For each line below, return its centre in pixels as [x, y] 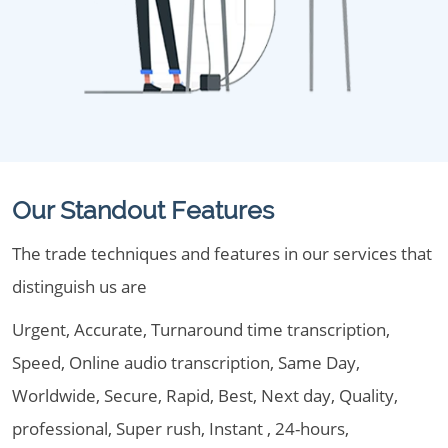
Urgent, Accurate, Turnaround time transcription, [201, 329]
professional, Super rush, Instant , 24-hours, [180, 428]
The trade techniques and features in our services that [222, 253]
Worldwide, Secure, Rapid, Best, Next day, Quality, [205, 395]
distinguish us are [79, 286]
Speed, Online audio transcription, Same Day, [186, 362]
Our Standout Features [143, 210]
